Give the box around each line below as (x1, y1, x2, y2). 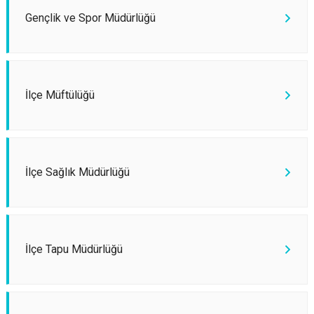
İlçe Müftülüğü (25, 88, 95, 102)
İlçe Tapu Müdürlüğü (25, 243, 123, 256)
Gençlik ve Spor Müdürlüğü (25, 11, 156, 25)
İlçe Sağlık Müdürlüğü (25, 165, 130, 179)
